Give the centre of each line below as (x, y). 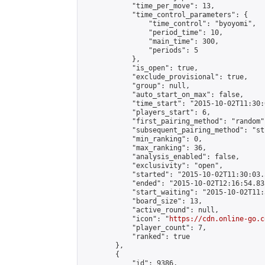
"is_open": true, (140, 68)
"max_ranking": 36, (144, 148)
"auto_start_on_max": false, (163, 95)
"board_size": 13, (142, 201)
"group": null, (136, 86)
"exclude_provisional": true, (165, 77)
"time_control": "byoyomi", (169, 24)
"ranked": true (136, 237)
